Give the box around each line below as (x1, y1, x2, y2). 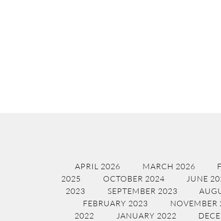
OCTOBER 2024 (103, 174, 165, 184)
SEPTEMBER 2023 (107, 186, 178, 196)
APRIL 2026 (75, 161, 120, 172)
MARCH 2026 (142, 161, 195, 172)
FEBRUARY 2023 (83, 198, 148, 209)
